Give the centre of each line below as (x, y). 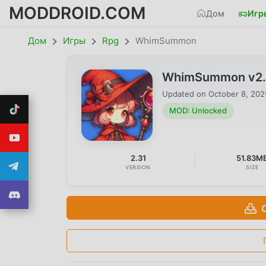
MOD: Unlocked (198, 111)
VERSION (138, 167)
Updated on (185, 94)
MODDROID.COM (77, 13)
